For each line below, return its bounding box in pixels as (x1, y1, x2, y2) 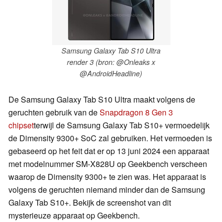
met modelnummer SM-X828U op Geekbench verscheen (8, 158, 207, 169)
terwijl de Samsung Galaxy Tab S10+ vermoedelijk (34, 119, 210, 131)
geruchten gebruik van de (8, 106, 100, 118)
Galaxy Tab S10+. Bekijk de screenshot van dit (8, 196, 171, 208)
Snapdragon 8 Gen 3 (100, 106, 173, 118)
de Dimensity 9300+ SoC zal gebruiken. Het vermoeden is (8, 132, 212, 144)
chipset (8, 119, 34, 131)
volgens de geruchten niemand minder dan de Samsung (8, 183, 205, 195)
